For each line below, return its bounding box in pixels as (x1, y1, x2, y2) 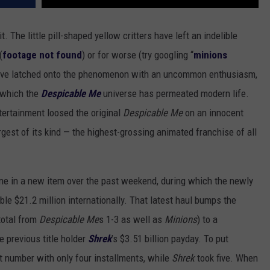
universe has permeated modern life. (103, 87, 249, 100)
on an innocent (185, 107, 243, 119)
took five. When (197, 252, 258, 265)
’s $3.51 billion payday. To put (111, 233, 228, 245)
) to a (197, 213, 218, 226)
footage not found (2, 49, 82, 61)
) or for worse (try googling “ (82, 49, 193, 61)
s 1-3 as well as (99, 213, 165, 226)
